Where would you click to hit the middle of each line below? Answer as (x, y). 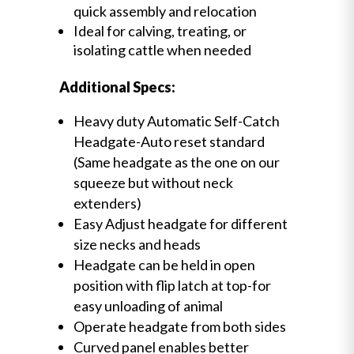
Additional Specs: (117, 87)
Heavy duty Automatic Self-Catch (176, 121)
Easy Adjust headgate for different (180, 223)
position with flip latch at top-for (172, 285)
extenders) (107, 203)
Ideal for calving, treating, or (160, 30)
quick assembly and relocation (165, 11)
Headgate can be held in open (164, 264)
